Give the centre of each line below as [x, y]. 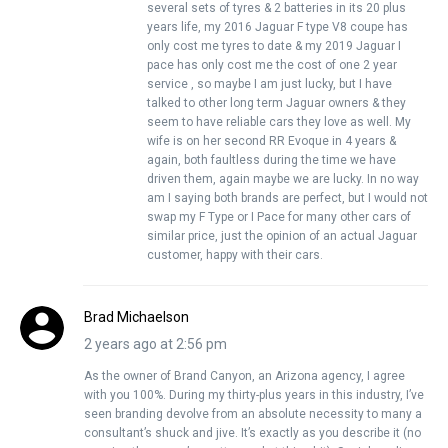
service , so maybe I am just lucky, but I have [269, 83]
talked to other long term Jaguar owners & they [276, 102]
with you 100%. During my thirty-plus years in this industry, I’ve [254, 394]
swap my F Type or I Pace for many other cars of [279, 216]
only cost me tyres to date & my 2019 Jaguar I [274, 45]
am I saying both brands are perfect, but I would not [287, 197]
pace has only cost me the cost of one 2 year [272, 64]
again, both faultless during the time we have [271, 159]
